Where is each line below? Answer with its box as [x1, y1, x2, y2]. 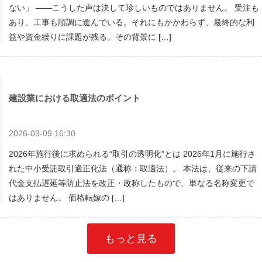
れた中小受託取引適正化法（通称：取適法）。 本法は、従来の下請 [9, 164, 257, 174]
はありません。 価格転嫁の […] [9, 193, 125, 203]
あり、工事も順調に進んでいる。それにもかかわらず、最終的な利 [9, 18, 254, 27]
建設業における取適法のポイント [9, 93, 140, 104]
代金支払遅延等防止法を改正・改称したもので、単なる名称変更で [9, 178, 254, 188]
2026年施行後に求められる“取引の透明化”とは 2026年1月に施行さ [9, 149, 256, 159]
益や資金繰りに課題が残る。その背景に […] [9, 32, 171, 42]
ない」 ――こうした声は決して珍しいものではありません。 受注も [9, 3, 259, 13]
